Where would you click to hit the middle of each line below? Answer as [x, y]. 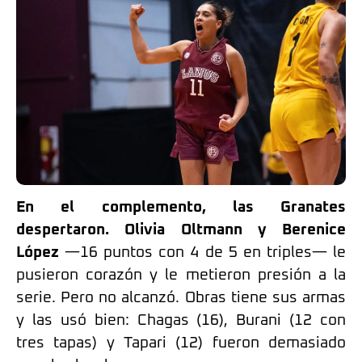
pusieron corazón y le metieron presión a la [181, 275]
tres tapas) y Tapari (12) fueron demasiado [181, 343]
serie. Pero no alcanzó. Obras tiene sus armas [181, 297]
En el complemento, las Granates [181, 207]
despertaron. [63, 229]
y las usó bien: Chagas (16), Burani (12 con [181, 320]
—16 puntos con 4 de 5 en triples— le [202, 252]
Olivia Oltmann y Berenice [235, 229]
